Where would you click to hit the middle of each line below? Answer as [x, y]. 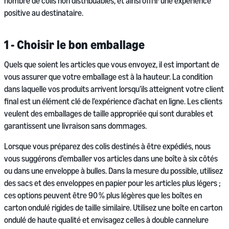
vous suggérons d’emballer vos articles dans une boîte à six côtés [111, 158]
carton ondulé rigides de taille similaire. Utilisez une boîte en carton [113, 208]
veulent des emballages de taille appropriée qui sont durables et [109, 113]
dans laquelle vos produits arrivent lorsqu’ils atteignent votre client [114, 89]
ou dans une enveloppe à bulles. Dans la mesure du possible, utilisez [113, 171]
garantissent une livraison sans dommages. [75, 126]
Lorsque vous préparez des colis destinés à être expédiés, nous [107, 146]
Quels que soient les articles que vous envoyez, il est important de [112, 64]
